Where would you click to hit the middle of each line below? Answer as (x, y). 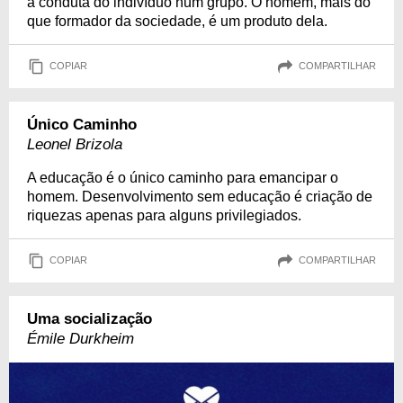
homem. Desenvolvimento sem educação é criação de (200, 196)
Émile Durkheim (81, 338)
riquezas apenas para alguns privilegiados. (164, 215)
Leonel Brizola (75, 144)
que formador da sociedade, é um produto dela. (177, 21)
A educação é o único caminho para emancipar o (183, 177)
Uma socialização (90, 318)
